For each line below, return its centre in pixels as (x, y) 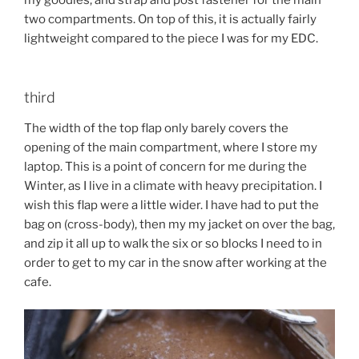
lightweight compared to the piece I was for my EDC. (171, 38)
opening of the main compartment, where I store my (171, 147)
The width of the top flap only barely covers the (156, 128)
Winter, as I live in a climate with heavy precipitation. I (173, 186)
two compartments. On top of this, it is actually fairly (170, 19)
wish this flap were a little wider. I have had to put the (171, 205)
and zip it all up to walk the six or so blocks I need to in (173, 243)
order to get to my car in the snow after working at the (175, 262)
